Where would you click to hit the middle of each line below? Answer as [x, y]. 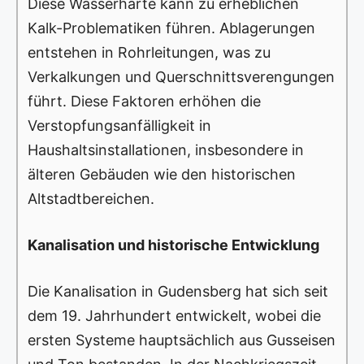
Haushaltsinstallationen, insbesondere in [166, 150]
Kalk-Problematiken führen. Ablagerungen [171, 28]
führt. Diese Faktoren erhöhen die [144, 102]
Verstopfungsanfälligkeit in [119, 126]
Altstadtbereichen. [91, 199]
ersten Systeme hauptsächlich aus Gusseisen [182, 340]
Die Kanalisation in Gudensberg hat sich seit [178, 292]
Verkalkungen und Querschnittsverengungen [181, 77]
